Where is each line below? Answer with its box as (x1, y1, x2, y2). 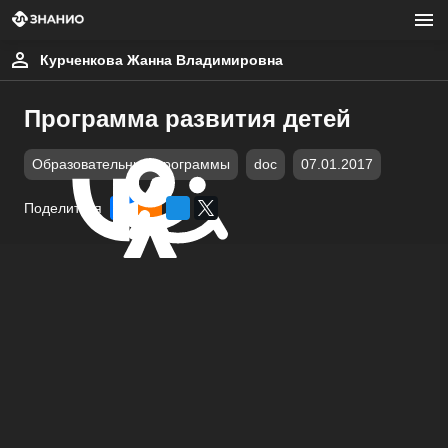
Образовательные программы (32, 157, 230, 172)
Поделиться (24, 200, 102, 216)
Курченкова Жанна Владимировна (40, 52, 283, 68)
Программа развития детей (24, 105, 351, 132)
